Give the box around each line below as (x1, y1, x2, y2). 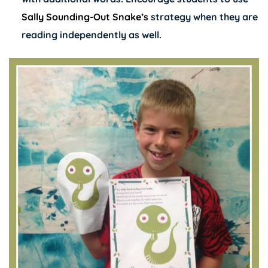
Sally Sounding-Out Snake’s (21, 10, 148, 23)
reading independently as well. (21, 28, 162, 41)
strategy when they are (148, 10, 258, 23)
